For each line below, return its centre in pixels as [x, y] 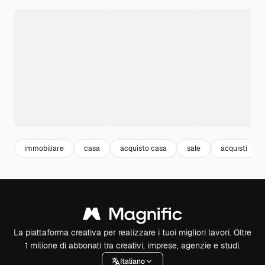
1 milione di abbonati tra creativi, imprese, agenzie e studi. [132, 245]
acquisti [234, 148]
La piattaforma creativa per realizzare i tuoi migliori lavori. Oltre [132, 232]
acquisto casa [143, 148]
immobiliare [44, 148]
